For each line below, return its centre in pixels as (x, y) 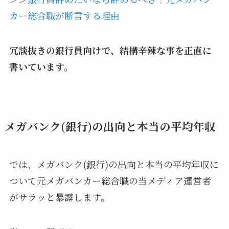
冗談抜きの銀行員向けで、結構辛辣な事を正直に (110, 50)
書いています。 (41, 66)
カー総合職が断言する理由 (64, 15)
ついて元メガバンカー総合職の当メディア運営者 (110, 180)
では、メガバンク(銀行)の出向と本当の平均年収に (114, 164)
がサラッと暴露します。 (59, 197)
